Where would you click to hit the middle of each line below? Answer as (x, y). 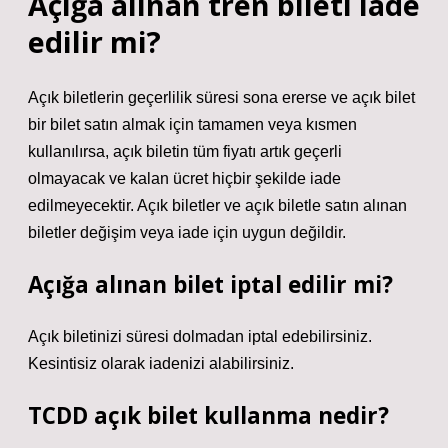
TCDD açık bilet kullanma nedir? (208, 415)
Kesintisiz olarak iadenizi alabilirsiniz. (161, 363)
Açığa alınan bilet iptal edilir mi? (210, 284)
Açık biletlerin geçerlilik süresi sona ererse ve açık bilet (221, 97)
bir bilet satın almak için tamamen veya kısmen (192, 124)
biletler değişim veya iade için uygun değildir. (187, 232)
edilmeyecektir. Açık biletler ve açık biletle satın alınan (217, 205)
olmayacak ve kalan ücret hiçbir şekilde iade (184, 178)
